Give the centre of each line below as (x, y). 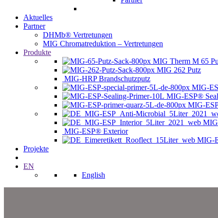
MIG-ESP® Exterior (96, 131)
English (93, 175)
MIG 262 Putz (179, 70)
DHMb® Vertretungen (78, 35)
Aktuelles (38, 17)
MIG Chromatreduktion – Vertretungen (103, 43)
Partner (34, 26)
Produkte (37, 52)
